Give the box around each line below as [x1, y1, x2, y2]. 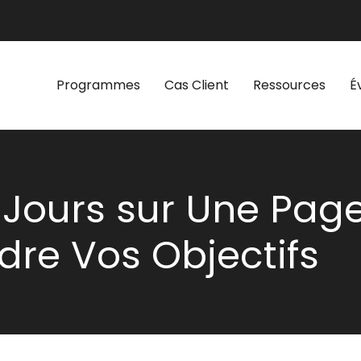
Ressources [252, 75, 326, 94]
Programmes [56, 75, 140, 94]
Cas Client [164, 75, 229, 94]
